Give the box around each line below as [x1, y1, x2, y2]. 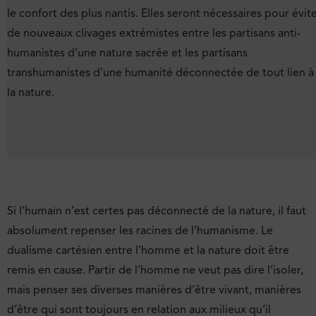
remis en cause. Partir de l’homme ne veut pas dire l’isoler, [7, 262, 303, 277]
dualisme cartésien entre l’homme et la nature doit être [7, 243, 289, 257]
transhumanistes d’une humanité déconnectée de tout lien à [7, 66, 314, 80]
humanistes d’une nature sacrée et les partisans [7, 46, 248, 61]
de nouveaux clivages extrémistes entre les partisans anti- [7, 26, 300, 41]
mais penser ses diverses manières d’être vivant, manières [7, 282, 301, 297]
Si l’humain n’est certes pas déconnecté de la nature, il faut [7, 203, 306, 218]
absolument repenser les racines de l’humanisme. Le [7, 223, 273, 238]
